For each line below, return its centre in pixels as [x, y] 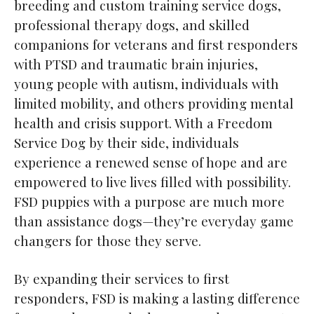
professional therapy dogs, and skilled [132, 25]
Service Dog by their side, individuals [127, 143]
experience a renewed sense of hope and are [151, 162]
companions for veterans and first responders [156, 45]
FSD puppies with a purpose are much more [149, 202]
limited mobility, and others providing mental [154, 103]
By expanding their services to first [122, 279]
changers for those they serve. [108, 241]
